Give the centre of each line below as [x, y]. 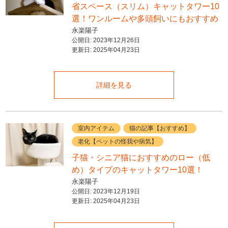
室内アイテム [96, 129]
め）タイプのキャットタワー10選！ [137, 170]
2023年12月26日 [116, 40]
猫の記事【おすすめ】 [160, 129]
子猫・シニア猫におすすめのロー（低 [141, 158]
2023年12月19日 [116, 192]
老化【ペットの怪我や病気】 [117, 142]
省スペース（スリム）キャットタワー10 [145, 6]
